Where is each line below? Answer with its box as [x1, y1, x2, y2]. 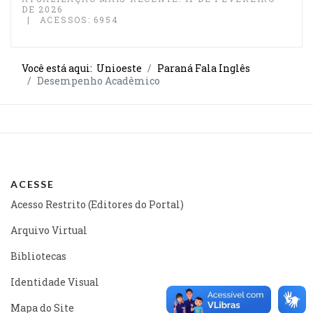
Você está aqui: [22, 61, 96, 75]
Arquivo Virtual [10, 223, 87, 237]
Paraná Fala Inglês [157, 61, 250, 75]
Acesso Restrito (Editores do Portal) [10, 197, 184, 211]
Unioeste [96, 61, 142, 75]
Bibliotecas [10, 249, 66, 263]
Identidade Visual [10, 275, 99, 289]
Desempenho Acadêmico [37, 73, 160, 87]
